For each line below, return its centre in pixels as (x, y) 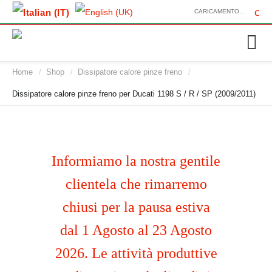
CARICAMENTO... (219, 11)
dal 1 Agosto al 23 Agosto (136, 230)
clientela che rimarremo (136, 184)
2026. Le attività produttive (136, 253)
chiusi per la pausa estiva (136, 207)
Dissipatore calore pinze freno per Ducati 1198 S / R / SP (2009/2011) (134, 94)
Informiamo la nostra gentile (136, 161)
